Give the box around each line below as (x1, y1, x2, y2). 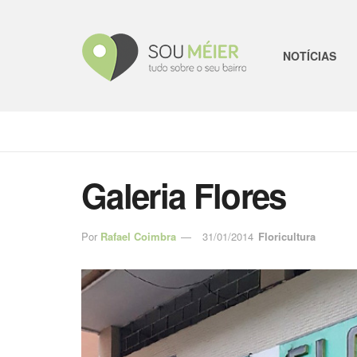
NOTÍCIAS (283, 48, 336, 64)
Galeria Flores (81, 171, 286, 219)
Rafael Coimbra (100, 228, 176, 244)
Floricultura (258, 228, 316, 244)
